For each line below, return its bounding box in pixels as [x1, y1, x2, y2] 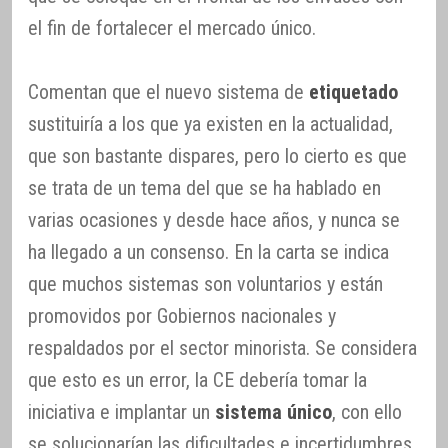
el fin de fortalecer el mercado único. [28, 16, 316, 41]
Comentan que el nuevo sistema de [28, 80, 309, 105]
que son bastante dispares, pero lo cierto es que [28, 144, 407, 169]
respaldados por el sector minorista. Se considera [28, 336, 417, 361]
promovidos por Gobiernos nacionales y [28, 304, 336, 329]
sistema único [215, 400, 332, 425]
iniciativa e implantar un [28, 400, 215, 425]
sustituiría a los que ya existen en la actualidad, [28, 112, 393, 137]
